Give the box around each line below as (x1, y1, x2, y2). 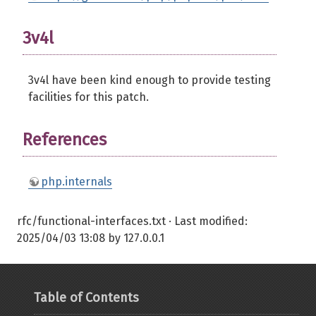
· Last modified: (166, 214, 248, 228)
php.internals (41, 175, 112, 188)
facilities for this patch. (28, 90, 149, 104)
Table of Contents (34, 290, 139, 305)
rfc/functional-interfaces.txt (17, 214, 166, 228)
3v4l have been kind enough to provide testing (28, 73, 271, 87)
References (23, 130, 107, 150)
